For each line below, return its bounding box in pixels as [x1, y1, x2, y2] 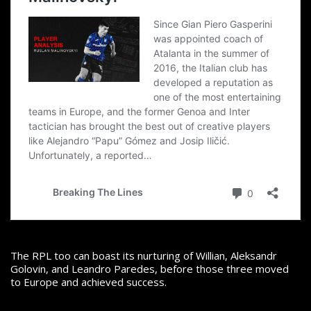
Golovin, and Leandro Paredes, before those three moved [10, 262, 289, 276]
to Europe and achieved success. [10, 275, 169, 289]
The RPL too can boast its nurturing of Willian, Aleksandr [10, 249, 277, 263]
